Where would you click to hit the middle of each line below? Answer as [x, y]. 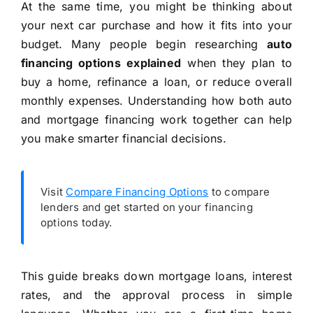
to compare [239, 192]
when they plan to [237, 63]
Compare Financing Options [137, 192]
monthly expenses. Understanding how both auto [156, 101]
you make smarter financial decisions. [123, 139]
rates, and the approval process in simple [156, 295]
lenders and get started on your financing [146, 208]
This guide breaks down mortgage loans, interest [156, 276]
